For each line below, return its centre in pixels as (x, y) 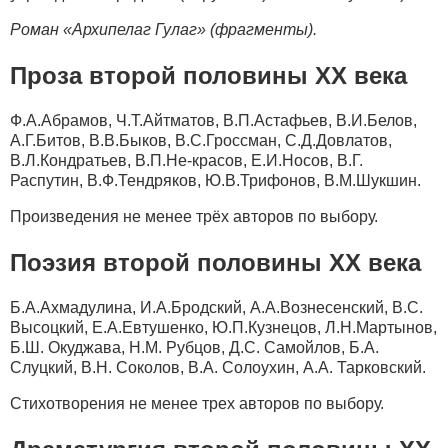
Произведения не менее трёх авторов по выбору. (194, 216)
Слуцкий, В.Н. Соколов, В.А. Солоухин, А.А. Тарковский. (218, 367)
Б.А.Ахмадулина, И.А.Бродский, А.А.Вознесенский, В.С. (216, 307)
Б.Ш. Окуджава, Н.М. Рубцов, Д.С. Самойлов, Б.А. (194, 347)
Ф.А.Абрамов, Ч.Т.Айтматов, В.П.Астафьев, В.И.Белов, (213, 120)
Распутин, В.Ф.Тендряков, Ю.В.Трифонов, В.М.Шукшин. (215, 180)
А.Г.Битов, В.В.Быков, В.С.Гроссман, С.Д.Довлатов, (201, 140)
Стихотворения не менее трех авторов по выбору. (197, 403)
